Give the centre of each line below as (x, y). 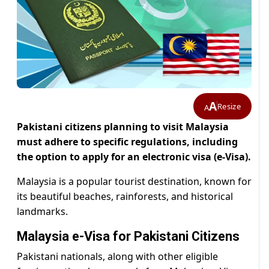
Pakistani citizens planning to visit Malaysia (123, 127)
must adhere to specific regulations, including (127, 142)
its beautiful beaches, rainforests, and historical (125, 197)
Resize (229, 106)
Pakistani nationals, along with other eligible (117, 257)
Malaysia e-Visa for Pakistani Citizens (128, 237)
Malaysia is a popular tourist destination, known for (134, 182)
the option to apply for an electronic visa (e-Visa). (134, 157)
